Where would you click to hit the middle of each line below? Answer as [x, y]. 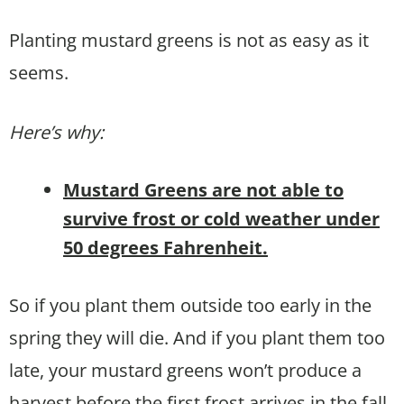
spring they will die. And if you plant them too [197, 337]
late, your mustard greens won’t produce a [185, 370]
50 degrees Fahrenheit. [165, 247]
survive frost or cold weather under [221, 218]
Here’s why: [56, 132]
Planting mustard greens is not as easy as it [189, 40]
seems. [39, 72]
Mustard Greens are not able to [203, 189]
